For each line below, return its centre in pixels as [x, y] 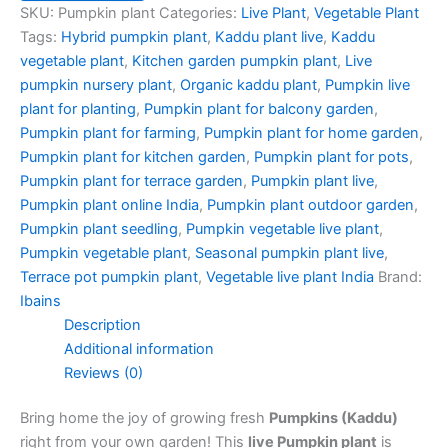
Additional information [138, 348]
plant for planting [78, 108]
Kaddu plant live [269, 36]
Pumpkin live [367, 84]
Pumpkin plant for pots [331, 156]
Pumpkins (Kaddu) [333, 418]
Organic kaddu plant [248, 84]
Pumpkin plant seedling [99, 228]
